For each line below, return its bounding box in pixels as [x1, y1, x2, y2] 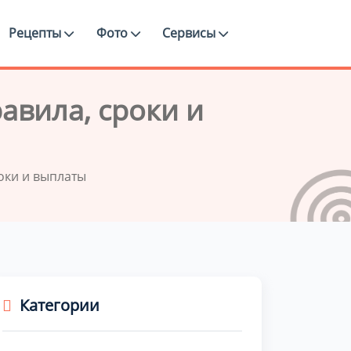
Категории [20, 295, 100, 316]
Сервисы [161, 24, 219, 42]
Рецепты [9, 24, 65, 42]
